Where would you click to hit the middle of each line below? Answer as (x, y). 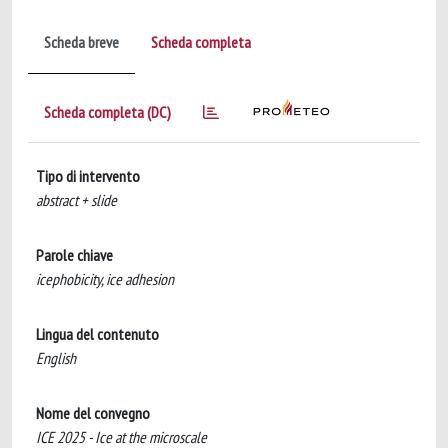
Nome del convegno (93, 413)
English (56, 358)
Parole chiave (74, 255)
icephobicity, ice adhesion (105, 279)
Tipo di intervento (88, 176)
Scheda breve (81, 42)
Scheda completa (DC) (107, 112)
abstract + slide (76, 200)
